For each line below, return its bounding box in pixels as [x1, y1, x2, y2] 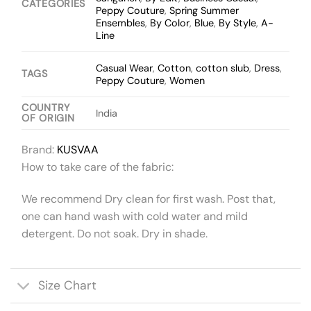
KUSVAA [57, 142, 99, 158]
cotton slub [196, 62, 250, 75]
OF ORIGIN [22, 112, 75, 125]
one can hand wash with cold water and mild [22, 208, 248, 224]
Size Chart [38, 278, 97, 294]
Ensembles [96, 17, 146, 30]
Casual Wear [96, 62, 153, 75]
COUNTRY [22, 101, 71, 115]
